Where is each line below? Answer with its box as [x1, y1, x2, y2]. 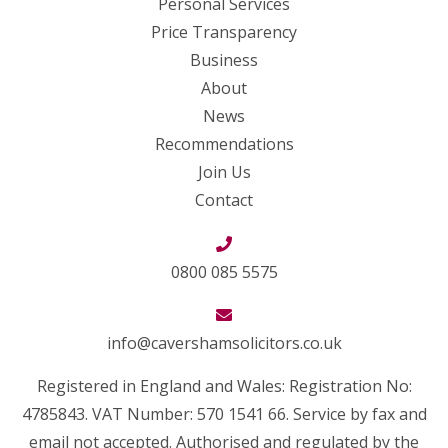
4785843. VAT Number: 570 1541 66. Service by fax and [21, 403, 427, 426]
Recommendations [154, 133, 294, 156]
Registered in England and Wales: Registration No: [36, 375, 412, 398]
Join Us [197, 161, 251, 184]
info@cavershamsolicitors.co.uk [106, 332, 342, 355]
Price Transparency [151, 21, 297, 44]
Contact [195, 189, 253, 212]
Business [190, 49, 258, 72]
